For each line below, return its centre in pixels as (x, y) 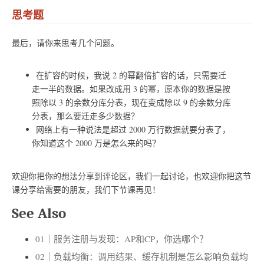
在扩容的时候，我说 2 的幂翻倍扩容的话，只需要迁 (131, 75)
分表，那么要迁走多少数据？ (85, 116)
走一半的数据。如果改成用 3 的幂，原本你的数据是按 (131, 89)
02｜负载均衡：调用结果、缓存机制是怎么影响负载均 (142, 256)
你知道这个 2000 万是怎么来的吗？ (96, 143)
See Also (39, 213)
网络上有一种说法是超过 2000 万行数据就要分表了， (133, 130)
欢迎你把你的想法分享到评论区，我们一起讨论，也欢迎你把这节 (131, 176)
